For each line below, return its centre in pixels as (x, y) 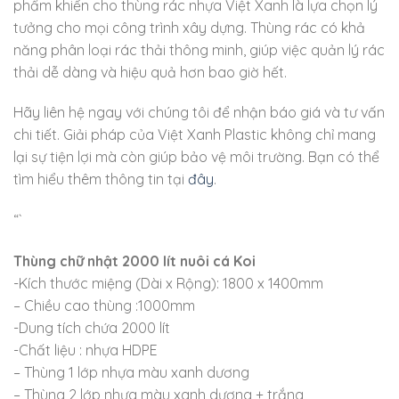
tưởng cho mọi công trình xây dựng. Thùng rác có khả (189, 27)
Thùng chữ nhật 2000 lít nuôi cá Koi (134, 261)
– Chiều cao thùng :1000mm (104, 305)
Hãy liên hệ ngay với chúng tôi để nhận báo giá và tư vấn (199, 113)
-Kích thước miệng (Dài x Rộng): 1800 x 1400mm (168, 283)
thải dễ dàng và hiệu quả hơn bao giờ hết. (150, 72)
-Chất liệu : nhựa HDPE (87, 350)
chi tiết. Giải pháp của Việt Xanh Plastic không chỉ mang (195, 135)
